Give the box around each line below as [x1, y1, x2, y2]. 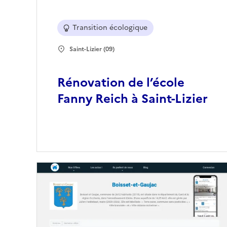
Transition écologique [72, 22, 147, 33]
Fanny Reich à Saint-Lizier [57, 90, 208, 108]
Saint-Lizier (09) [69, 45, 115, 54]
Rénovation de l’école [57, 73, 184, 92]
